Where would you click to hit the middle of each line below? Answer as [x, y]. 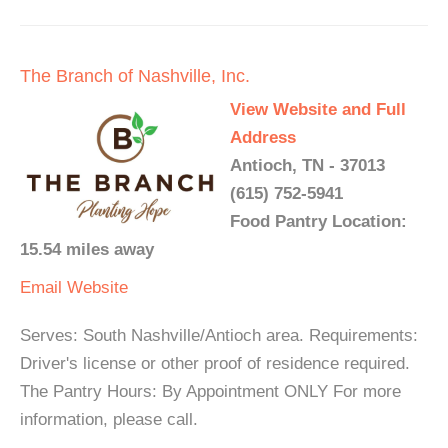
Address [263, 138]
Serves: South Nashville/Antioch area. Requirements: [219, 336]
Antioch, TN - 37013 [307, 166]
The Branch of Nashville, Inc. [135, 76]
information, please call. [109, 420]
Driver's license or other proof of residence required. [215, 364]
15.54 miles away [87, 250]
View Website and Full [318, 110]
